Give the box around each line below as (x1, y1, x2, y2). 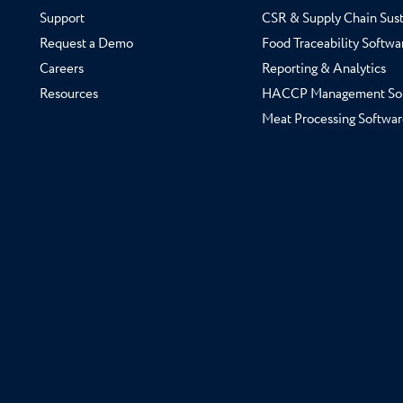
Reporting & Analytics (262, 59, 386, 79)
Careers (40, 59, 84, 79)
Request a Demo (40, 34, 133, 54)
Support (40, 9, 85, 29)
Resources (40, 85, 98, 104)
